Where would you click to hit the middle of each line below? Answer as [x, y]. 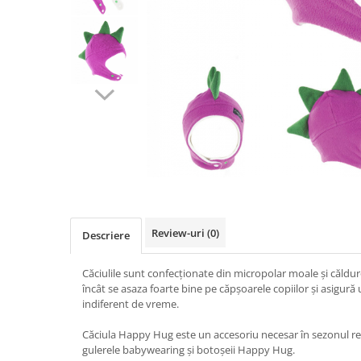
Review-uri [179, 233]
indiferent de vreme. [131, 304]
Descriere [106, 235]
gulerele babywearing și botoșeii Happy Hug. [189, 350]
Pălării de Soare [55, 9]
